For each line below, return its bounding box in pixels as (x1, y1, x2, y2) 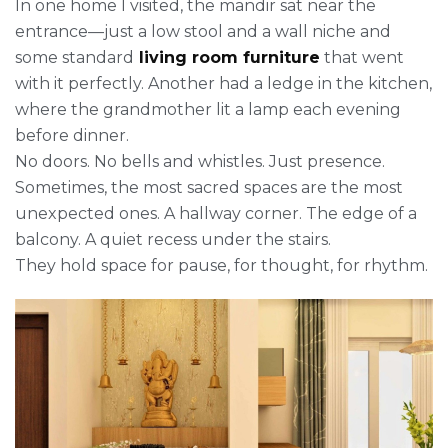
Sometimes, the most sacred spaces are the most (15, 177, 403, 197)
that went (320, 47, 404, 67)
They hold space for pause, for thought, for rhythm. (15, 255, 428, 275)
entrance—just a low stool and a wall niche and (15, 21, 391, 41)
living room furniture (134, 47, 320, 67)
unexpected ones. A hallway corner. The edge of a (15, 203, 417, 223)
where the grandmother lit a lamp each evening (15, 99, 401, 119)
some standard (15, 47, 134, 67)
